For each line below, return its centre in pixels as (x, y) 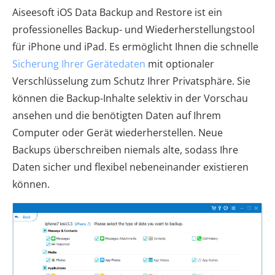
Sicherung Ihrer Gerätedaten (79, 64)
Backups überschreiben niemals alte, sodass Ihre (125, 150)
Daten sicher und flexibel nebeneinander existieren (130, 167)
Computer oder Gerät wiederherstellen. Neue (118, 133)
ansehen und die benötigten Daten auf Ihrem (117, 116)
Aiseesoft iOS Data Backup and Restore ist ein (117, 13)
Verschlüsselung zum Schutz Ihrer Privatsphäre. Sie (131, 81)
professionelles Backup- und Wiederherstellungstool (134, 30)
